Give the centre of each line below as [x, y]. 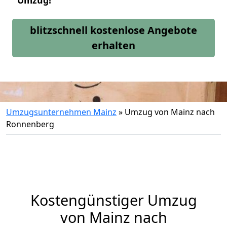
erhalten [113, 45]
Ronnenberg [30, 124]
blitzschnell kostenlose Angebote [113, 30]
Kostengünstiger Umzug [113, 200]
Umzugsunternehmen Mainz [61, 112]
